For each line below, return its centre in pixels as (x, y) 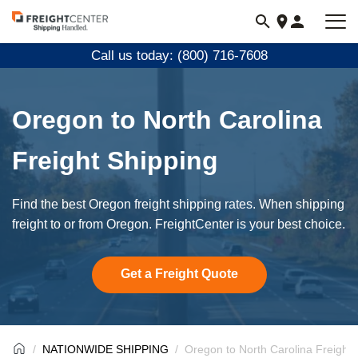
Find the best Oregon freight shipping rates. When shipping (178, 204)
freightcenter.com (63, 42)
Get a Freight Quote (179, 274)
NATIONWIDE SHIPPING (105, 349)
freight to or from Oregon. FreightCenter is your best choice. (179, 224)
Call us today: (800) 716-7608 (179, 56)
